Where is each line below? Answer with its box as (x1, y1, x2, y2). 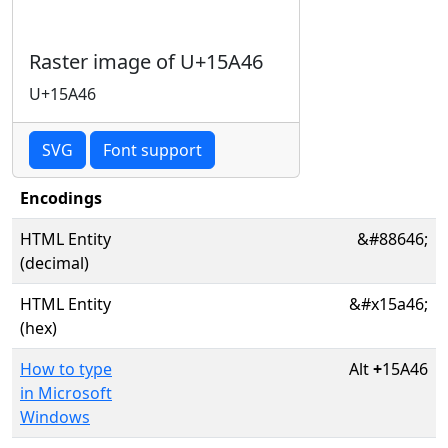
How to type (20, 358, 112, 380)
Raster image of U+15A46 (29, 48, 263, 75)
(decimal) (20, 252, 89, 274)
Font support (103, 139, 202, 161)
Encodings (20, 187, 102, 209)
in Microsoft (20, 382, 112, 404)
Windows (20, 406, 90, 428)
